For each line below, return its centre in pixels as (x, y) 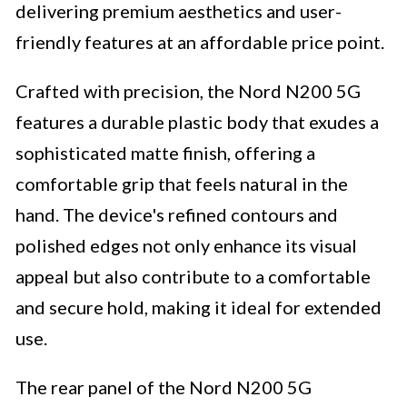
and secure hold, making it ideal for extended (199, 308)
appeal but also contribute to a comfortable (193, 277)
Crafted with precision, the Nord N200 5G (188, 91)
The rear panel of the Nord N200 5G (164, 387)
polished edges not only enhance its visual (186, 246)
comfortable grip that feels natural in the (182, 184)
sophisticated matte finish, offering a (165, 153)
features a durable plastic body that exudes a (197, 122)
